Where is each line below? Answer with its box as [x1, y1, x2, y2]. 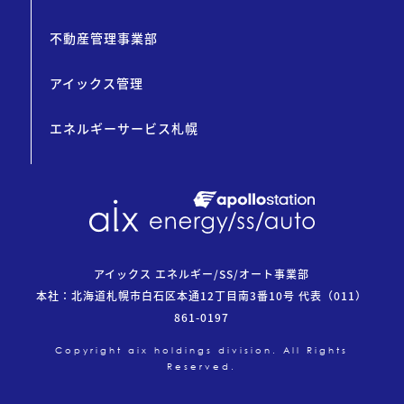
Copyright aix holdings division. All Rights [55, 344, 349, 358]
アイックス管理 [49, 74, 143, 93]
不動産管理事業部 [49, 29, 158, 48]
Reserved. [167, 360, 237, 374]
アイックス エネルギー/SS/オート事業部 [94, 266, 310, 282]
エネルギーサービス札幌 [49, 119, 198, 138]
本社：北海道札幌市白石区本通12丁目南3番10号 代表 [36, 288, 323, 304]
